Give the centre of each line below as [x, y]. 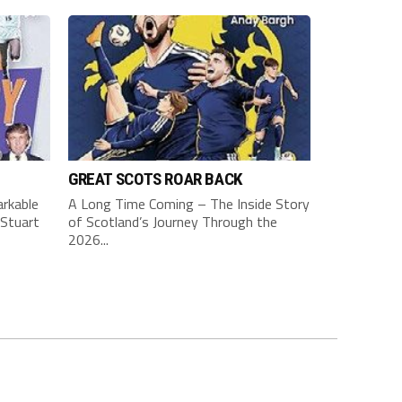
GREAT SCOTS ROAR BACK [155, 179]
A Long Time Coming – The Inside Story [189, 203]
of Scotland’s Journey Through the [173, 221]
